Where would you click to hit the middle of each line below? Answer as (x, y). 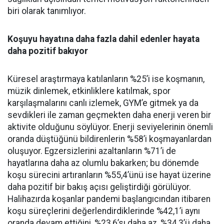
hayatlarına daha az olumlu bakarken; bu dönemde (103, 163)
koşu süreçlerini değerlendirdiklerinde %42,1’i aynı (104, 211)
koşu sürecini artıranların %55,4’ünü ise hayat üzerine (109, 175)
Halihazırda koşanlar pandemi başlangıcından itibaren (109, 199)
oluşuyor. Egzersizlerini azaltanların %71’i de (92, 151)
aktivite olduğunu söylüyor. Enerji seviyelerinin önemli (110, 127)
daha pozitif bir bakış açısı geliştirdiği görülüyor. (99, 187)
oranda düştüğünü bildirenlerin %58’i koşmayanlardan (109, 139)
